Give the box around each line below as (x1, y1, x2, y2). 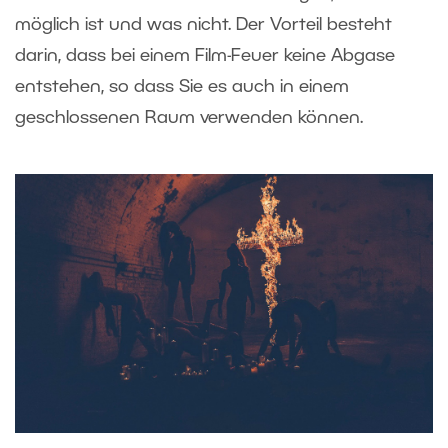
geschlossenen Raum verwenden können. (15, 109, 363, 126)
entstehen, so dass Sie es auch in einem (15, 78, 349, 95)
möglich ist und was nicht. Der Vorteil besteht (15, 16, 392, 33)
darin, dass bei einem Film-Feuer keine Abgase (15, 47, 395, 64)
